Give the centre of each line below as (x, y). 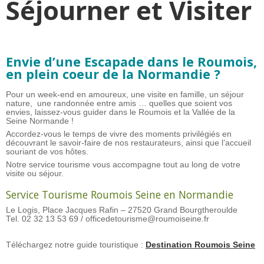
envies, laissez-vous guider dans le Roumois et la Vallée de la (121, 113)
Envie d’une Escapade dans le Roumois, (131, 62)
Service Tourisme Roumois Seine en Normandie (120, 195)
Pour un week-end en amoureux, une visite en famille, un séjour (125, 95)
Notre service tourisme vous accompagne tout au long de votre (123, 165)
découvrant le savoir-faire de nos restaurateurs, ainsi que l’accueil (128, 143)
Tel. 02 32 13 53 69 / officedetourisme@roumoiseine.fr (108, 219)
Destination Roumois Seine (200, 245)
